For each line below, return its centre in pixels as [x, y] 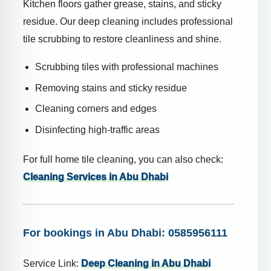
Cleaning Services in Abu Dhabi [96, 177]
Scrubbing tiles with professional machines [127, 67]
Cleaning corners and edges [96, 109]
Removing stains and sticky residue [111, 88]
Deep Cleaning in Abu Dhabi [146, 264]
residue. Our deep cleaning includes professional [128, 21]
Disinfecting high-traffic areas [97, 130]
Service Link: [52, 264]
